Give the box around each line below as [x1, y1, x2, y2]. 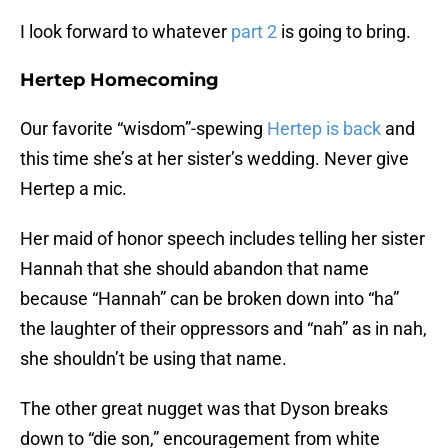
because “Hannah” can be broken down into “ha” [20, 288, 399, 310]
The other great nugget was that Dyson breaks [20, 398, 388, 420]
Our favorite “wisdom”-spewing [20, 118, 267, 140]
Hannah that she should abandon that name [20, 258, 369, 280]
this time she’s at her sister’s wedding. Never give [20, 148, 409, 170]
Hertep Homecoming [20, 69, 219, 92]
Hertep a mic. [20, 178, 127, 200]
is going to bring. [277, 21, 411, 43]
